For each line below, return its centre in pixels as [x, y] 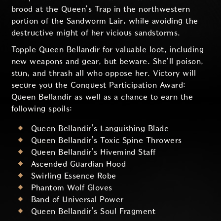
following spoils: [42, 109]
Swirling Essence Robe [74, 176]
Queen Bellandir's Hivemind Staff [93, 152]
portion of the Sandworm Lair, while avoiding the [105, 21]
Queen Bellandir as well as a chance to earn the [102, 97]
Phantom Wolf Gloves [72, 187]
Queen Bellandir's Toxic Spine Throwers [106, 140]
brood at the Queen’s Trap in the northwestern [101, 9]
